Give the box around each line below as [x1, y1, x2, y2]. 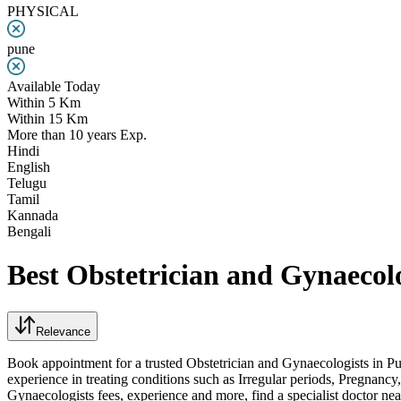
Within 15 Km [7, 111, 88, 126]
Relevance [36, 324, 90, 338]
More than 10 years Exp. [7, 127, 147, 142]
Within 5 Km [7, 95, 81, 110]
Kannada [7, 208, 58, 223]
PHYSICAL [7, 4, 79, 19]
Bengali [7, 224, 51, 239]
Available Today [7, 79, 100, 94]
